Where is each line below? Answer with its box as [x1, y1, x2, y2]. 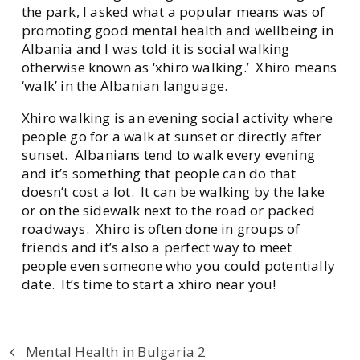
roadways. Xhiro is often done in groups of [22, 219, 301, 239]
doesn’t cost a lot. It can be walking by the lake [22, 182, 325, 202]
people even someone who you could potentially [22, 256, 336, 276]
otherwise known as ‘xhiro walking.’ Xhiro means [22, 58, 337, 77]
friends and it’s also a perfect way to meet [22, 238, 292, 257]
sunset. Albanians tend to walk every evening [22, 145, 316, 165]
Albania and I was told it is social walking [22, 39, 290, 59]
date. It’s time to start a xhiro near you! [22, 275, 276, 294]
